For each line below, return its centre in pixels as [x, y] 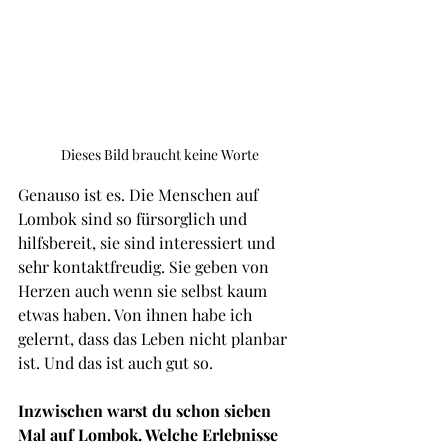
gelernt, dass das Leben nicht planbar [154, 339]
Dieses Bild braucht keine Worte [160, 155]
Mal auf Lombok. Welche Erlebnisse [150, 435]
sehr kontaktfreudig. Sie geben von [145, 267]
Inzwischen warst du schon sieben [146, 411]
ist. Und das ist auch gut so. [117, 363]
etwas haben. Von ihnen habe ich [137, 315]
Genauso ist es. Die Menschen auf [140, 195]
